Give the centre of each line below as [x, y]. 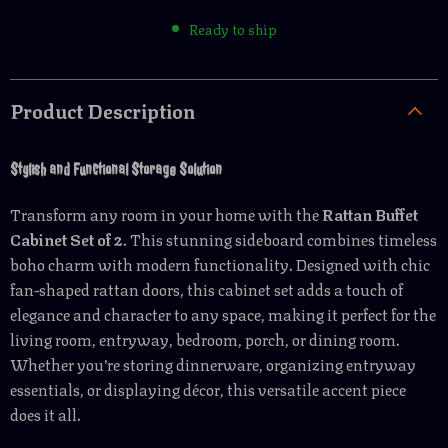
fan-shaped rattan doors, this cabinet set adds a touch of [206, 288]
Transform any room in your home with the [166, 213]
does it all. [45, 413]
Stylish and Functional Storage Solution [116, 170]
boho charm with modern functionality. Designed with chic [220, 263]
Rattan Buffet [370, 213]
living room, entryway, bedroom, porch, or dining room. [205, 338]
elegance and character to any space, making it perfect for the [223, 313]
